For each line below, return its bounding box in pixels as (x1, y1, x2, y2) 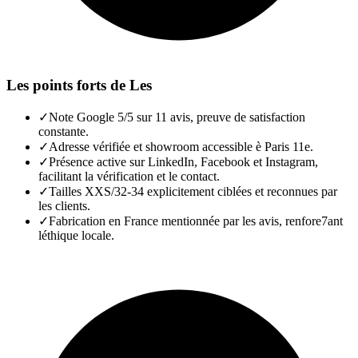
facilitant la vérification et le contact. (38, 169, 220, 183)
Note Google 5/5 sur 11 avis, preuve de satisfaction (49, 109, 305, 124)
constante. (38, 124, 89, 138)
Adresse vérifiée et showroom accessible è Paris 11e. (49, 139, 313, 153)
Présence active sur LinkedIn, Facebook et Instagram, (49, 154, 318, 169)
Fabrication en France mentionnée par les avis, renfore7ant (49, 213, 343, 228)
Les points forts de (6, 76, 129, 93)
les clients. (38, 198, 90, 213)
